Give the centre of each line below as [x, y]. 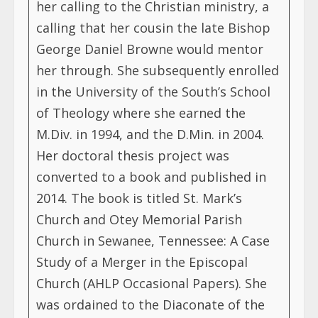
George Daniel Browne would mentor [150, 49]
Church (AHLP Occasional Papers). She [152, 283]
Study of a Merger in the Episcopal [142, 262]
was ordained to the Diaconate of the [150, 304]
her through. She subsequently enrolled [158, 70]
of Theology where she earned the [141, 113]
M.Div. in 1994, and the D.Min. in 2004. [150, 134]
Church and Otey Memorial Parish [139, 219]
